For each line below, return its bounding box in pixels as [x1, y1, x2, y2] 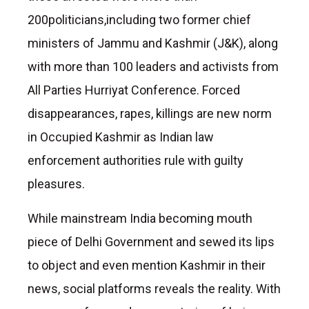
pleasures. [28, 176, 85, 191]
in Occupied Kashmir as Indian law [28, 129, 214, 144]
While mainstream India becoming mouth [28, 210, 252, 226]
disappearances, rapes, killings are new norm [28, 106, 272, 121]
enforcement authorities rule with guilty [28, 152, 243, 168]
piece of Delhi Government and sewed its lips [28, 234, 275, 249]
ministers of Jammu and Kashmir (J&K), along [28, 35, 278, 50]
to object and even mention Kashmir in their [28, 257, 266, 272]
